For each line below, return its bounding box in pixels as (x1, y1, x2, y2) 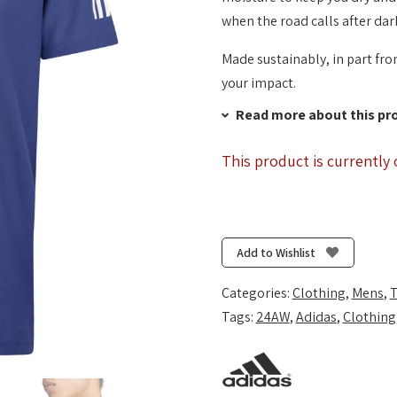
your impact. (221, 73, 296, 92)
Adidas (295, 307, 337, 327)
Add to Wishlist (237, 244, 316, 261)
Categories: (221, 284, 292, 303)
